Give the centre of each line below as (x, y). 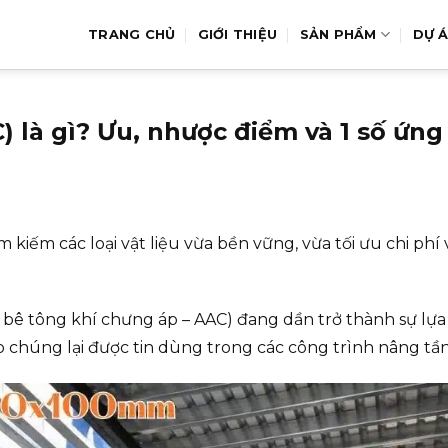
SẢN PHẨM (338, 34)
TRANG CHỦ (132, 34)
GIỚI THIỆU (237, 34)
